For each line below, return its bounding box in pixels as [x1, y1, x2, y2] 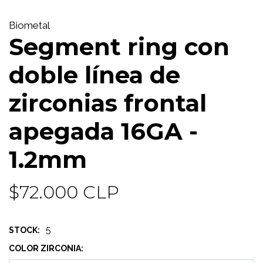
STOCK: [9, 225, 40, 235]
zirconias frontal [9, 89, 207, 118]
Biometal [9, 19, 50, 32]
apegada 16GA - [9, 117, 198, 146]
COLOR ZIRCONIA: [9, 244, 83, 254]
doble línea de [9, 60, 180, 90]
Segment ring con [9, 32, 230, 62]
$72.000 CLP [9, 181, 119, 204]
